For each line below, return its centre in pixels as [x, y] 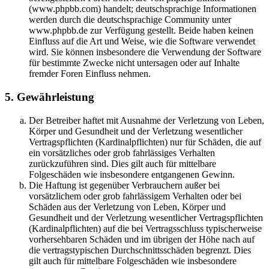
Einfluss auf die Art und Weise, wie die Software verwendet [142, 41]
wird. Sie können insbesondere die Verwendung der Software [145, 52]
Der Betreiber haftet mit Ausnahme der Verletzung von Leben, [147, 120]
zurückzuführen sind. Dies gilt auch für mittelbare [122, 163]
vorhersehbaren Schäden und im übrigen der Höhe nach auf [142, 239]
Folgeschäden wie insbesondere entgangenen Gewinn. [132, 174]
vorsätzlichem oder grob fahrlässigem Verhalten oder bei [135, 196]
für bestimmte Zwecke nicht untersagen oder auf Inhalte [134, 63]
